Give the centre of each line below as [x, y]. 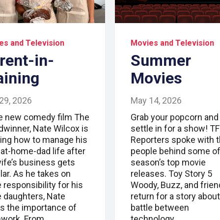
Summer [161, 61]
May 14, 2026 [156, 101]
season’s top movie [168, 163]
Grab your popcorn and [175, 117]
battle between [160, 208]
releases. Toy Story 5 [171, 174]
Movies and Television [172, 43]
